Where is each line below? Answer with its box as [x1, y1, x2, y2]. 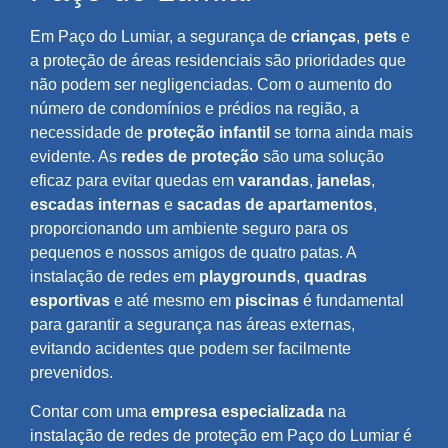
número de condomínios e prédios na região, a [30, 100, 359, 118]
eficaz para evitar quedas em [30, 172, 238, 190]
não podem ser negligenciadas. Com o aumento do [30, 76, 392, 94]
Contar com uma [30, 402, 151, 420]
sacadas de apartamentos [177, 196, 373, 214]
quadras [304, 268, 367, 286]
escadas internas [30, 196, 160, 214]
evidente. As [30, 148, 121, 166]
